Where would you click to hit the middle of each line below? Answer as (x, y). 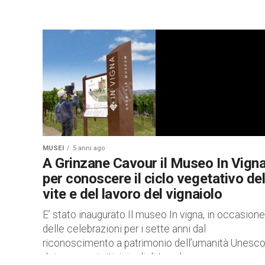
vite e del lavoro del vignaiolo (132, 194)
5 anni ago (89, 148)
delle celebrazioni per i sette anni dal (124, 229)
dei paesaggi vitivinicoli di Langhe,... (120, 257)
